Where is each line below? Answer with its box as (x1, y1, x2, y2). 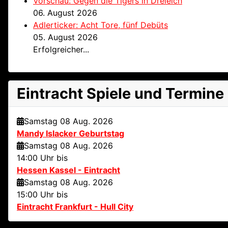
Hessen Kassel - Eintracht (17, 165, 120, 176)
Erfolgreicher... (33, 44, 89, 55)
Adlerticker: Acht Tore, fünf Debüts (33, 20, 168, 31)
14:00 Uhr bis (17, 153, 68, 163)
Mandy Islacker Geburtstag (17, 128, 124, 139)
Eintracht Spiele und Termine (17, 84, 224, 103)
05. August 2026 (33, 32, 98, 43)
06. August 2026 (33, 8, 97, 18)
